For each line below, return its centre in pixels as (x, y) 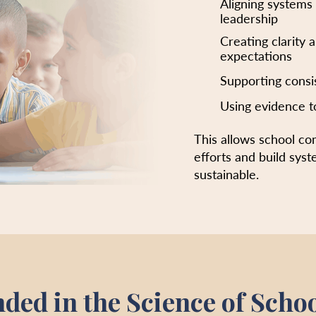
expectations (256, 56)
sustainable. (226, 174)
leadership (249, 18)
